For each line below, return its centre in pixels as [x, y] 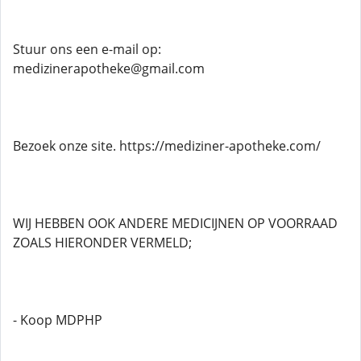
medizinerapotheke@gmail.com [109, 68]
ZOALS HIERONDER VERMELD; [102, 243]
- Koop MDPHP [58, 320]
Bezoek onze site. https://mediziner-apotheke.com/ [167, 146]
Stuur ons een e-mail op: [87, 49]
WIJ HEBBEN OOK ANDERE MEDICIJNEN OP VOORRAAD [175, 223]
